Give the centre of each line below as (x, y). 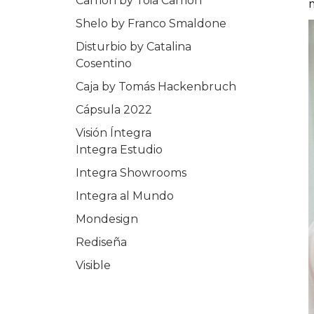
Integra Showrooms (131, 173)
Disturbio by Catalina (134, 47)
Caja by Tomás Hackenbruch (156, 87)
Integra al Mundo (125, 196)
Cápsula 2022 (114, 110)
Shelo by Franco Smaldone (151, 23)
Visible (93, 265)
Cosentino (104, 63)
